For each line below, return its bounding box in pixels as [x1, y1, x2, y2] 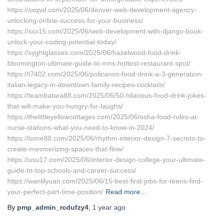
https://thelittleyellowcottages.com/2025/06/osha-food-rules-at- [7, 113, 199, 121]
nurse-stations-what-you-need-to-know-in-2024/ [7, 124, 154, 131]
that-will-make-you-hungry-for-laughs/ [7, 102, 123, 110]
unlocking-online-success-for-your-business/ [7, 17, 143, 24]
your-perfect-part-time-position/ [7, 188, 103, 196]
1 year [92, 203, 112, 211]
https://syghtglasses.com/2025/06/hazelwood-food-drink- [7, 49, 182, 56]
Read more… [106, 188, 147, 196]
